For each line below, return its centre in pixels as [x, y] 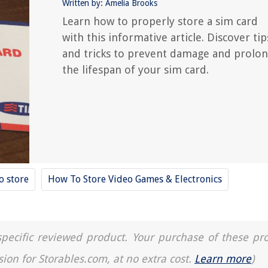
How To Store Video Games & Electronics [135, 179]
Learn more [223, 259]
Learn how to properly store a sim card [160, 21]
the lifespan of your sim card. [135, 70]
